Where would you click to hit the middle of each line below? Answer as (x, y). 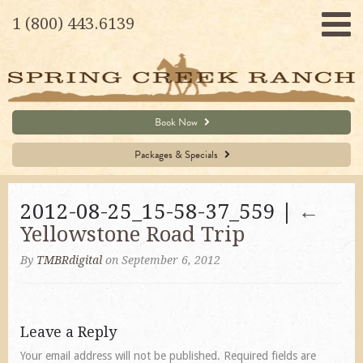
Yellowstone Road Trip (132, 234)
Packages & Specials (177, 154)
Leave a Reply (68, 331)
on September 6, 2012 (161, 260)
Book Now (177, 122)
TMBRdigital (69, 260)
